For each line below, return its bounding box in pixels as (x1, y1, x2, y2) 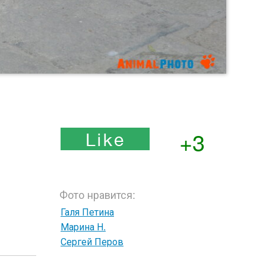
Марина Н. (61, 220, 106, 233)
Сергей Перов (61, 235, 123, 248)
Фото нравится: (59, 186, 135, 202)
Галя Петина (61, 205, 114, 218)
